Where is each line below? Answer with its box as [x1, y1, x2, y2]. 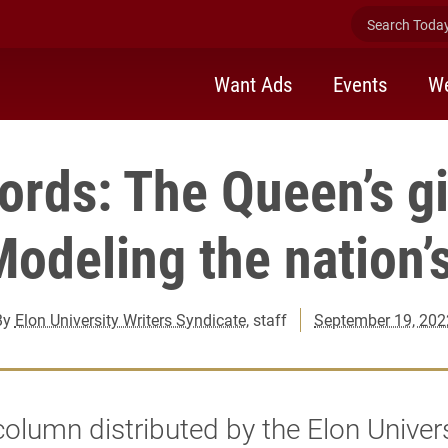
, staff [245, 309, 287, 330]
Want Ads [214, 69, 293, 98]
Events [333, 69, 388, 98]
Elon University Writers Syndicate [14, 309, 246, 330]
